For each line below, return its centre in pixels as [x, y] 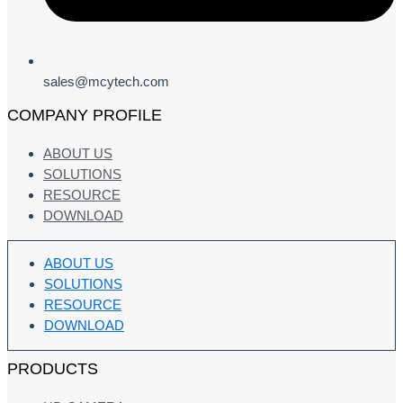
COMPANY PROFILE [85, 116]
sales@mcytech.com [106, 81]
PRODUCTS [53, 369]
